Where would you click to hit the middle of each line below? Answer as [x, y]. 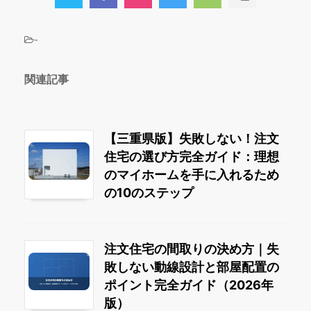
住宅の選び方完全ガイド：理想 [192, 156]
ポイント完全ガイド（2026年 [189, 285]
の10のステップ [149, 192]
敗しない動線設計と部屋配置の [192, 267]
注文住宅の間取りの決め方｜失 [192, 249]
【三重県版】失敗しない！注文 [192, 138]
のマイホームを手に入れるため [192, 174]
